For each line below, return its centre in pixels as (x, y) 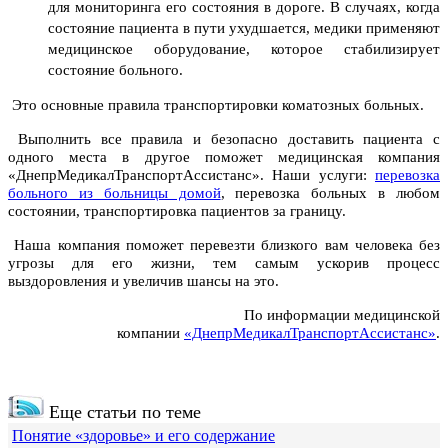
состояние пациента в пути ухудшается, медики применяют (244, 28)
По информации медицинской (342, 315)
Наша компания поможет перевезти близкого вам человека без (224, 245)
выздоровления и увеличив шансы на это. (143, 281)
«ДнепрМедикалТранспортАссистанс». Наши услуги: (191, 175)
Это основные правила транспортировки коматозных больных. (216, 105)
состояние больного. (115, 70)
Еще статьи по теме (122, 412)
